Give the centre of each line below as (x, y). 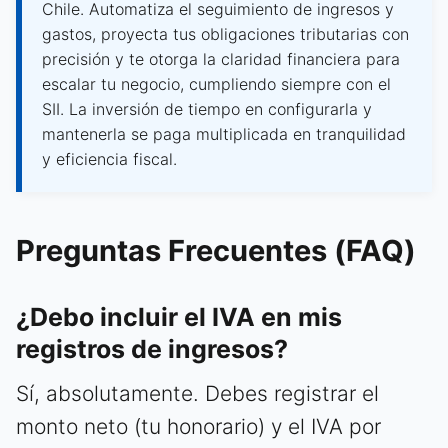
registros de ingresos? (152, 348)
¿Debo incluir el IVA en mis (179, 316)
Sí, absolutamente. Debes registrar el (197, 393)
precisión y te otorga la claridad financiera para (221, 58)
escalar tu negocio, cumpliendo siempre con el (216, 83)
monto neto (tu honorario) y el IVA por (198, 426)
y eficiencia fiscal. (109, 158)
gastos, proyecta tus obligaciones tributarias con (225, 33)
